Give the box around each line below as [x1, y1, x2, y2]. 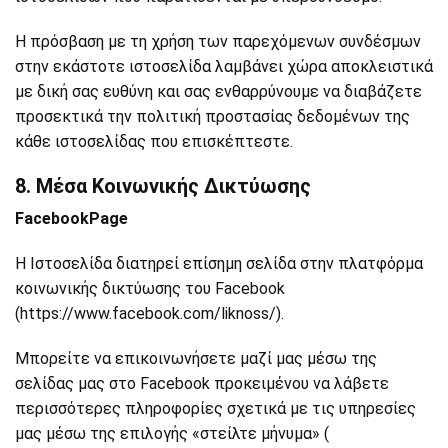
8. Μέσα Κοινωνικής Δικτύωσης [15, 174, 311, 198]
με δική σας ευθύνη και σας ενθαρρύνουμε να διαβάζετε [15, 82, 422, 101]
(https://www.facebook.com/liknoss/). [15, 304, 284, 323]
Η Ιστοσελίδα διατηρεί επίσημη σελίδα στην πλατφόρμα [15, 254, 423, 273]
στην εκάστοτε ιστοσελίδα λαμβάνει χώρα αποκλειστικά [15, 57, 433, 76]
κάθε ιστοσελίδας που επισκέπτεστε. [15, 132, 293, 151]
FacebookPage [15, 209, 128, 228]
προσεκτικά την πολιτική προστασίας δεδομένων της [15, 107, 410, 126]
